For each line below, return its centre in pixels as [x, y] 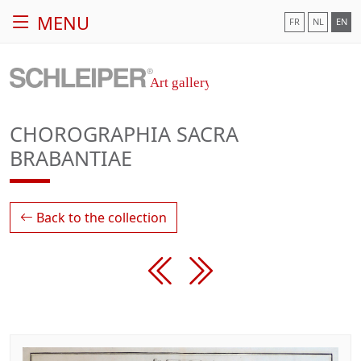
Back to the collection [100, 217]
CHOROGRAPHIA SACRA [124, 133]
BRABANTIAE [71, 158]
